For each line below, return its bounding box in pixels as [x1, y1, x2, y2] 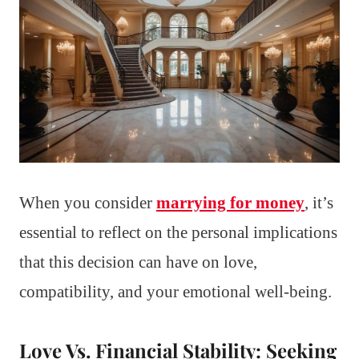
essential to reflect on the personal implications [19, 222, 337, 242]
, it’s [305, 192, 333, 212]
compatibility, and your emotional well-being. [19, 281, 332, 301]
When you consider [19, 192, 156, 212]
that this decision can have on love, [19, 252, 257, 272]
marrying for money [156, 192, 305, 212]
